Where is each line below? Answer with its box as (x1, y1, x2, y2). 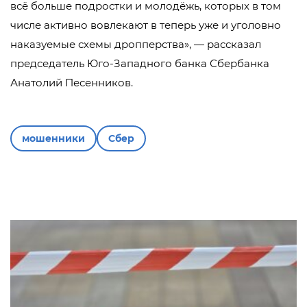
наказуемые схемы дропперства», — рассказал (10, 38, 261, 51)
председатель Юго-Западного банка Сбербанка (10, 57, 269, 71)
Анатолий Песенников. (10, 76, 133, 90)
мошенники (22, 132, 85, 145)
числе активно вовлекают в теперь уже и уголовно (10, 19, 281, 32)
